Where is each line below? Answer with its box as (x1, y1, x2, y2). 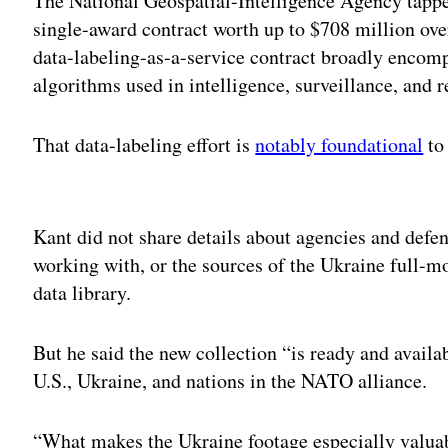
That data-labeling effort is (33, 130, 256, 158)
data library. (33, 278, 139, 306)
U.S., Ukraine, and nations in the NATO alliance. (33, 366, 435, 394)
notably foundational (255, 130, 424, 158)
